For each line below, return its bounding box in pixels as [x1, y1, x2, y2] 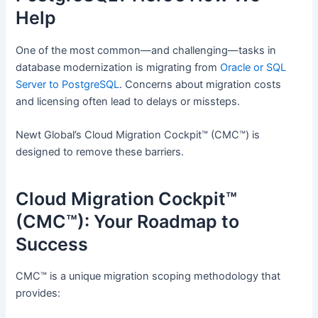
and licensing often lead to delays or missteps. [16, 94, 241, 108]
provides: [16, 287, 61, 300]
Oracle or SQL [220, 60, 287, 74]
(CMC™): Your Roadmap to [16, 210, 240, 232]
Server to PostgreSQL [16, 77, 120, 91]
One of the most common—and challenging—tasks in [16, 43, 277, 57]
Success [16, 233, 89, 255]
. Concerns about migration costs [119, 77, 282, 91]
